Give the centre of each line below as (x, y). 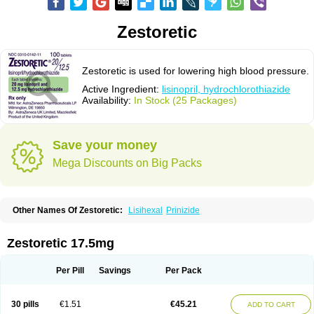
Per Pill (70, 271)
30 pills (25, 304)
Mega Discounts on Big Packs (127, 163)
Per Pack (183, 271)
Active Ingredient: (122, 89)
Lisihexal (145, 210)
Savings (115, 271)
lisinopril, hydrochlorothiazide (226, 89)
